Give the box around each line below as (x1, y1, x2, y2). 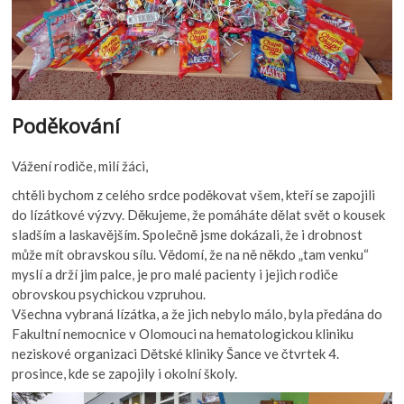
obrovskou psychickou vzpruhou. (12, 286, 207, 303)
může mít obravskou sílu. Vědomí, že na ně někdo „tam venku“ (12, 246, 370, 263)
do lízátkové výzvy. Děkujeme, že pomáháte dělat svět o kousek (12, 207, 386, 224)
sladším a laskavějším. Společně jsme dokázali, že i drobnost (12, 226, 363, 243)
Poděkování (12, 112, 121, 140)
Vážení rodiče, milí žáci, (12, 158, 149, 175)
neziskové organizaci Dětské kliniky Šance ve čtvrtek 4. (12, 345, 340, 363)
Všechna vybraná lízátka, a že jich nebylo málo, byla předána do (12, 306, 383, 323)
